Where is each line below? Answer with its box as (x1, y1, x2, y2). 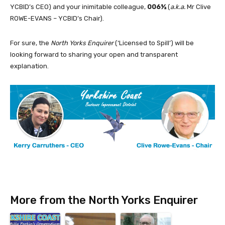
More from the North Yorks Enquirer (10, 193, 198, 207)
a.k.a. (170, 3, 185, 11)
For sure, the (10, 39, 51, 47)
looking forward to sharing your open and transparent (10, 51, 178, 59)
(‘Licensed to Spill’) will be (115, 39, 194, 47)
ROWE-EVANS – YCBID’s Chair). (10, 15, 104, 23)
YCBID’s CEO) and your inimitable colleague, (10, 3, 147, 11)
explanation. (10, 62, 49, 70)
